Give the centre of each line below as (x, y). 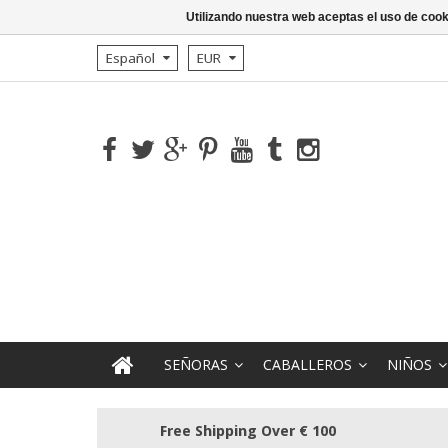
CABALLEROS (307, 364)
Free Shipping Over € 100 (247, 430)
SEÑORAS (196, 364)
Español (130, 58)
